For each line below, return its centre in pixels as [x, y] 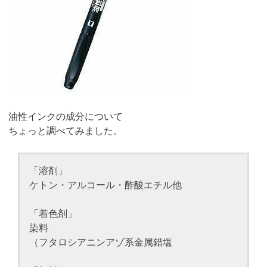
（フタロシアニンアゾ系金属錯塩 [101, 243]
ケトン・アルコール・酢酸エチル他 [106, 185]
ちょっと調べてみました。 [66, 131]
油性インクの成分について [66, 117]
